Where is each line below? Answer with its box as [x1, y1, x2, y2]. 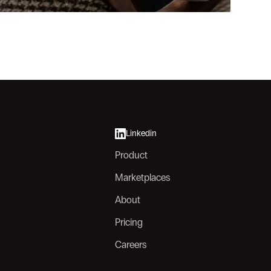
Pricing [115, 217, 143, 228]
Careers [115, 239, 147, 250]
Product [115, 149, 148, 161]
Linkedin [126, 128, 157, 139]
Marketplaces [115, 172, 171, 183]
